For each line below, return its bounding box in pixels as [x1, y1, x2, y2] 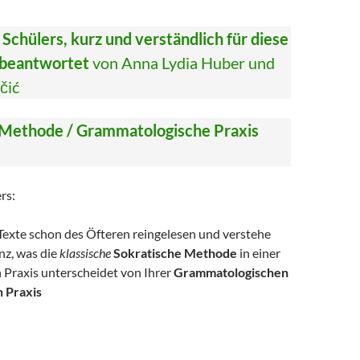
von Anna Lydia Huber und [92, 53, 275, 72]
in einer [237, 245, 280, 260]
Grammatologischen [174, 264, 288, 280]
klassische [59, 245, 111, 260]
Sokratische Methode [113, 245, 237, 260]
